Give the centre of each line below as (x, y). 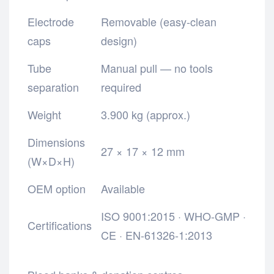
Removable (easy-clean (159, 21)
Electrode (51, 21)
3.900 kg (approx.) (146, 114)
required (121, 87)
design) (119, 40)
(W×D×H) (51, 161)
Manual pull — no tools (157, 68)
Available (123, 188)
